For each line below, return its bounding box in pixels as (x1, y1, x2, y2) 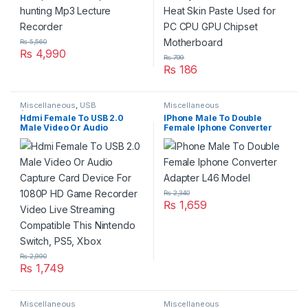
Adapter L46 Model (164, 132, 245, 143)
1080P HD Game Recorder (20, 142, 131, 153)
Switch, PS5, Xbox (20, 170, 95, 181)
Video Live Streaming (20, 151, 111, 162)
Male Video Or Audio (20, 122, 109, 133)
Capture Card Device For (20, 132, 125, 143)
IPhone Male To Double (164, 113, 263, 124)
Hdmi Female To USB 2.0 (20, 113, 124, 124)
